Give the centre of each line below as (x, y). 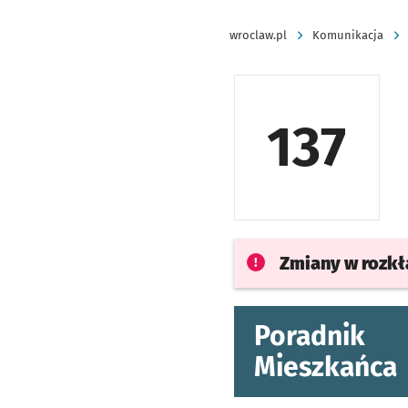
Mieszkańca (325, 367)
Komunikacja (348, 35)
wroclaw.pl (258, 35)
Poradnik (309, 336)
